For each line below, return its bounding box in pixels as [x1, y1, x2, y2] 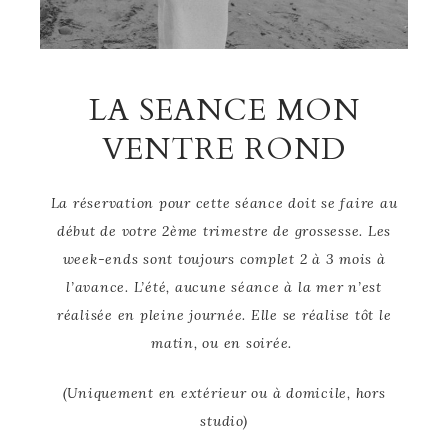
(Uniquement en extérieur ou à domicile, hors [62, 383, 386, 402]
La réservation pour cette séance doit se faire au [50, 193, 398, 212]
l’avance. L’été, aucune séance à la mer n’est [66, 277, 382, 296]
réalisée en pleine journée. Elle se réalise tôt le [56, 305, 392, 324]
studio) [200, 411, 248, 430]
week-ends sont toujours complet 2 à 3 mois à [62, 249, 386, 268]
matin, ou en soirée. [151, 333, 297, 352]
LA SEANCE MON [88, 89, 360, 131]
